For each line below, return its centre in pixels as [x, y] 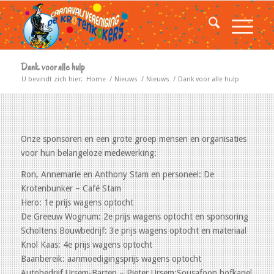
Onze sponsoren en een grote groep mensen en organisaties [133, 139]
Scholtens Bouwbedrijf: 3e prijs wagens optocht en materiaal [133, 230]
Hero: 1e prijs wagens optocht [77, 202]
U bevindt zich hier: [52, 79]
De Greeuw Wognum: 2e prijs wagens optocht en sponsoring [134, 216]
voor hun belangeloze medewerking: [88, 153]
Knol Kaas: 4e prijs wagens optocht [86, 244]
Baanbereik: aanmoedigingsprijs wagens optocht [111, 258]
